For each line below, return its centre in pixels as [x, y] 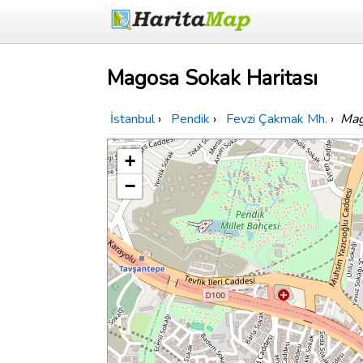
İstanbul [132, 120]
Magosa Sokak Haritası [212, 79]
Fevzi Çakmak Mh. [277, 120]
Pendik [190, 120]
